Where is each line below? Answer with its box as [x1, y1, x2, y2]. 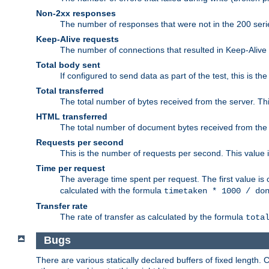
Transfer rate [36, 201, 88, 211]
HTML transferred [36, 112, 107, 122]
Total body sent [36, 60, 100, 70]
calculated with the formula [60, 186, 164, 196]
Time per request [36, 163, 105, 174]
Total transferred [36, 86, 104, 96]
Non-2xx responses [36, 8, 116, 19]
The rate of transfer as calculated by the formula [60, 212, 246, 222]
